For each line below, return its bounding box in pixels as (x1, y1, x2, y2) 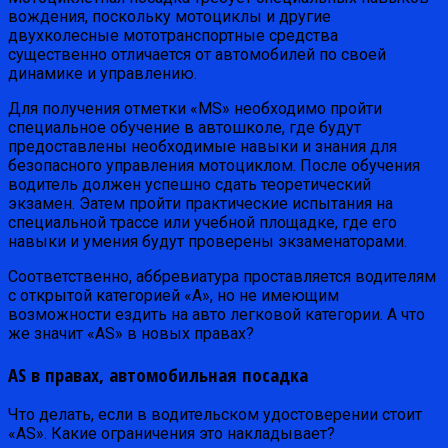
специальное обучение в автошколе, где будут (8, 118, 361, 138)
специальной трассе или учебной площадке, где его (8, 213, 397, 233)
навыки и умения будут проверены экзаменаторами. (8, 232, 407, 252)
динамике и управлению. (8, 64, 197, 84)
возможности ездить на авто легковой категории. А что (8, 305, 425, 325)
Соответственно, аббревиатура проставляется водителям (8, 267, 436, 287)
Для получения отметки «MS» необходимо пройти (8, 99, 382, 119)
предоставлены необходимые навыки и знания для (8, 137, 397, 157)
